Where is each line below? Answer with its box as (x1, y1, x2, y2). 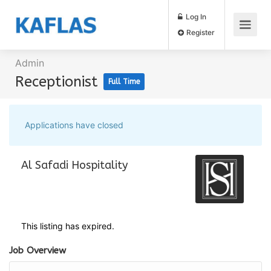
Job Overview (9, 245, 66, 256)
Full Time (108, 77, 140, 86)
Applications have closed (25, 120, 123, 130)
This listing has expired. (21, 221, 114, 231)
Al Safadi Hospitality (21, 158, 128, 172)
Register (217, 33, 253, 44)
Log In (216, 14, 243, 25)
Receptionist (15, 73, 102, 90)
